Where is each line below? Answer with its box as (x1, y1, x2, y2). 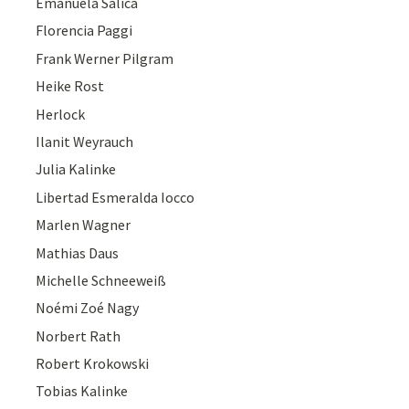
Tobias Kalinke (36, 382, 129, 401)
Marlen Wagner (36, 215, 131, 235)
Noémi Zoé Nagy (36, 299, 140, 318)
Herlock (36, 104, 86, 123)
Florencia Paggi (36, 21, 133, 40)
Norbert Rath (36, 326, 121, 345)
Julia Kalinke (36, 160, 117, 179)
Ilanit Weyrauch (36, 131, 134, 151)
